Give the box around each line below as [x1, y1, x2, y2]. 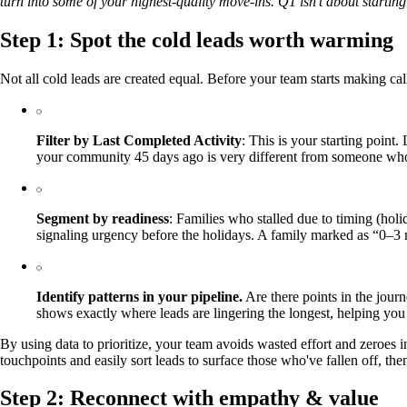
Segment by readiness [36, 210, 169, 226]
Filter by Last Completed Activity [36, 132, 242, 148]
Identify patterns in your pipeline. [36, 288, 243, 304]
